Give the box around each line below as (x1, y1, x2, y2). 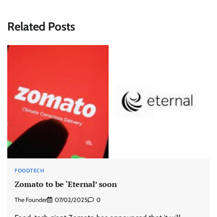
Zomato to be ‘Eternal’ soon (15, 179, 117, 190)
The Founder (15, 196, 47, 203)
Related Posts (7, 19, 75, 33)
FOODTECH (15, 167, 44, 174)
